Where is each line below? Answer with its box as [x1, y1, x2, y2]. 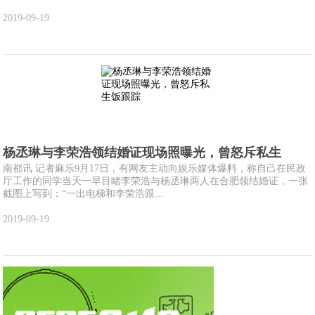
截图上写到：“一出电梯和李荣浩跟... [3, 188, 164, 199]
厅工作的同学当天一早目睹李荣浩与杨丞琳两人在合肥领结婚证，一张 [3, 176, 309, 186]
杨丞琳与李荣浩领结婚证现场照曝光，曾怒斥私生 [3, 146, 282, 160]
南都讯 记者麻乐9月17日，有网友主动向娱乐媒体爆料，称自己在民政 [3, 163, 307, 174]
